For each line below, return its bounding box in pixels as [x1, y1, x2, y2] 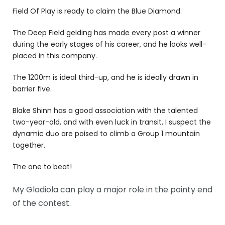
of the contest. [13, 197, 71, 209]
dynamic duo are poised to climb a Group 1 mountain [13, 128, 200, 139]
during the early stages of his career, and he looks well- [13, 39, 206, 49]
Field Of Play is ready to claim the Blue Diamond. [13, 6, 182, 16]
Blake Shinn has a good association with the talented [13, 105, 198, 116]
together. [13, 140, 45, 150]
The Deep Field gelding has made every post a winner [13, 27, 200, 38]
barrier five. [13, 83, 54, 94]
